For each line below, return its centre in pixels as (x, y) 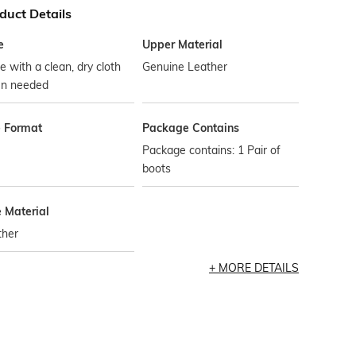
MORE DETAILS (258, 268)
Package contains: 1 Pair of (212, 150)
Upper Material (183, 44)
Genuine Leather (185, 67)
